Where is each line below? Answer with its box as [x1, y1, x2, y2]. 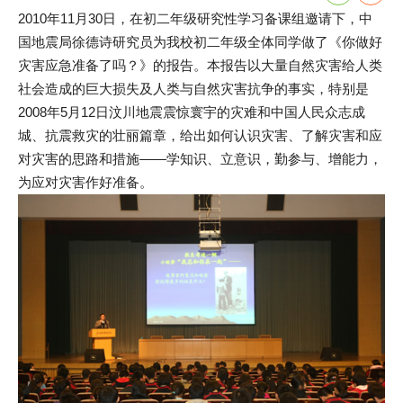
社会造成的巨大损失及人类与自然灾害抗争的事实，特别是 [18, 81, 369, 97]
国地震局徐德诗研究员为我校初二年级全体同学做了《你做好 [18, 34, 382, 50]
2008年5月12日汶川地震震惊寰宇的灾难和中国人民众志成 [18, 104, 365, 121]
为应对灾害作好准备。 [18, 175, 153, 191]
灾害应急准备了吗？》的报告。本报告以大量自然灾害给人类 [18, 58, 382, 74]
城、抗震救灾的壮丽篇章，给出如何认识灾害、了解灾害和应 [18, 128, 382, 144]
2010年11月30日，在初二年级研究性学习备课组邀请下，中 [18, 11, 372, 27]
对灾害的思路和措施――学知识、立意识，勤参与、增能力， [18, 151, 382, 167]
